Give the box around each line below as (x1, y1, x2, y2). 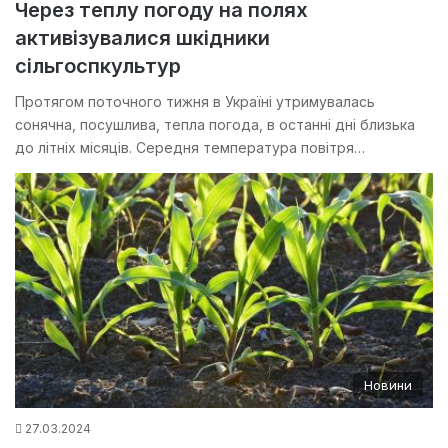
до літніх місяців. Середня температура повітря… (15, 138, 365, 156)
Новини (364, 377, 412, 394)
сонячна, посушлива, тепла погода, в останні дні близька (15, 115, 415, 133)
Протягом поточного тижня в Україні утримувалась (15, 92, 375, 110)
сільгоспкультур (15, 53, 181, 78)
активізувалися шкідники (15, 25, 270, 50)
